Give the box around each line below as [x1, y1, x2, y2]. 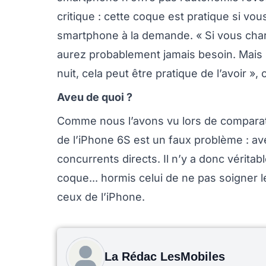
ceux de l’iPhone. [57, 191, 145, 203]
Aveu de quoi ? [57, 91, 132, 103]
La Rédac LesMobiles [104, 250, 225, 263]
